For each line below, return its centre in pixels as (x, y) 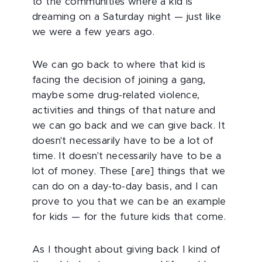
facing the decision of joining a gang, (119, 80)
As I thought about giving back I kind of (127, 250)
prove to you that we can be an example (129, 202)
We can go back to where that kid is (119, 65)
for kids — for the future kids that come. (129, 217)
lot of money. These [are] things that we (129, 171)
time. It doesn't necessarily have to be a (127, 156)
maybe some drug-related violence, (116, 95)
